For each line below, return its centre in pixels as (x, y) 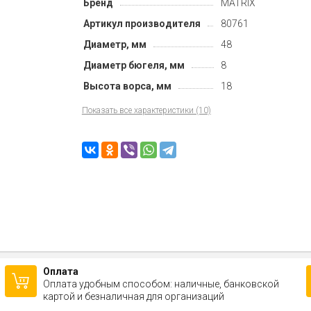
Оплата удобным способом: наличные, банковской (161, 284)
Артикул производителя (142, 23)
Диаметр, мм (115, 44)
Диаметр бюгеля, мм (134, 65)
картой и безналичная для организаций (133, 296)
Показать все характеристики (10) (146, 110)
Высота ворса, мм (127, 86)
